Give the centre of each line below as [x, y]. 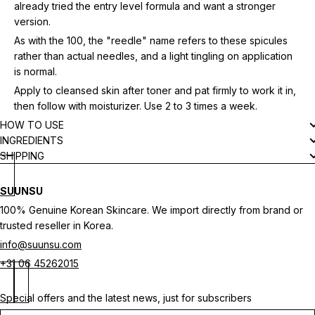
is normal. [36, 71]
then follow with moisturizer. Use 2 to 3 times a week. [136, 105]
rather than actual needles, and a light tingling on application [153, 56]
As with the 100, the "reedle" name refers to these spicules [151, 40]
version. [32, 21]
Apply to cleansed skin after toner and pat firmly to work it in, [155, 90]
